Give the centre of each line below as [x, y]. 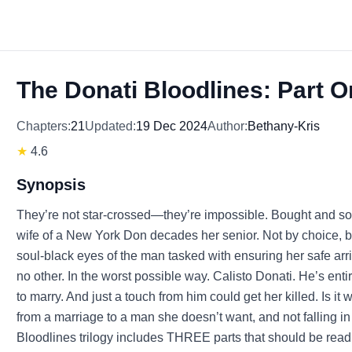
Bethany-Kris [284, 126]
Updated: [111, 126]
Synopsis [51, 185]
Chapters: [44, 126]
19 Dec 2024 [172, 126]
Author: [228, 126]
